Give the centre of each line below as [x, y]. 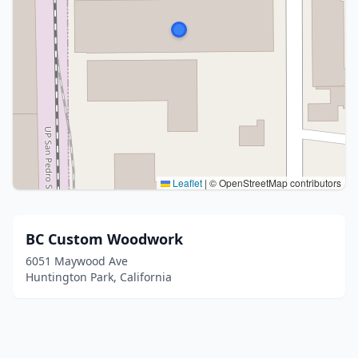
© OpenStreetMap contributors [274, 183]
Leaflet [186, 183]
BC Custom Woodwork [104, 239]
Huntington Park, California [99, 277]
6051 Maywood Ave [77, 261]
